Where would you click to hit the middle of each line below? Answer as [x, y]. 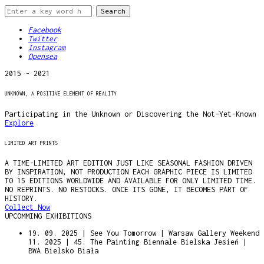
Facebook [45, 30]
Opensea [43, 56]
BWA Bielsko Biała [63, 251]
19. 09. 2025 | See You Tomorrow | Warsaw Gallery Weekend [144, 233]
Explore [19, 123]
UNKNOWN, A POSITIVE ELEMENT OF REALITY [61, 93]
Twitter [43, 39]
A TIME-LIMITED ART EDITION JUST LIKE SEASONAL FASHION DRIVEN [128, 163]
